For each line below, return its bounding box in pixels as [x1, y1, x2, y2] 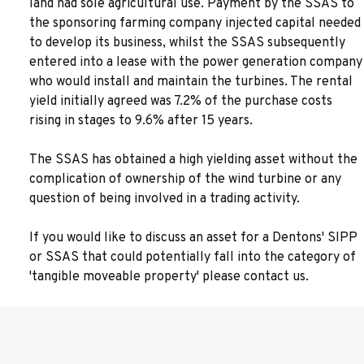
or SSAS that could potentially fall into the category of [29, 249, 356, 266]
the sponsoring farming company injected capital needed [29, 15, 361, 32]
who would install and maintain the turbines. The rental [29, 74, 353, 90]
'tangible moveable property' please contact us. [29, 269, 309, 285]
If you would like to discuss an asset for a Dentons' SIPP [29, 230, 357, 246]
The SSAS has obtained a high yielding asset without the [29, 152, 357, 168]
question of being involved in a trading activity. [29, 191, 300, 207]
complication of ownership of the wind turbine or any [29, 171, 341, 188]
